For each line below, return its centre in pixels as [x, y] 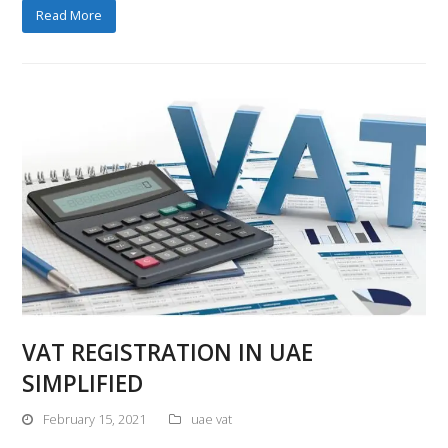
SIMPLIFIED [83, 384]
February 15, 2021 [95, 419]
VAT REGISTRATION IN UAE [168, 353]
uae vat [212, 419]
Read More [69, 15]
